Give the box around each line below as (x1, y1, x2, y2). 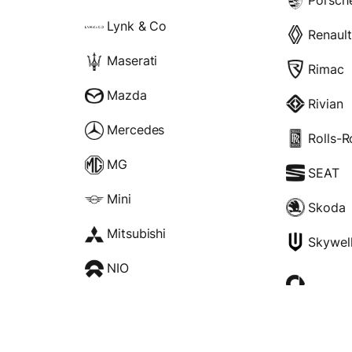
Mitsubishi (107, 225, 167, 242)
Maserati (107, 53, 158, 69)
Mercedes (107, 122, 165, 138)
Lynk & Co (107, 18, 167, 35)
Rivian (308, 95, 343, 112)
